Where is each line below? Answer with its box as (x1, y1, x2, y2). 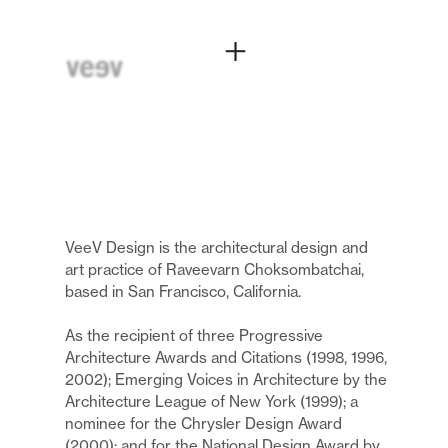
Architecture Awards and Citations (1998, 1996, (64, 348, 387, 368)
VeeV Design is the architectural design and (64, 238, 368, 258)
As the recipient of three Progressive (64, 326, 323, 346)
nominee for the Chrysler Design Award (64, 414, 342, 434)
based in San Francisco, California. (64, 282, 301, 302)
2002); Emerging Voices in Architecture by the (64, 370, 387, 390)
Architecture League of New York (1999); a (64, 392, 358, 412)
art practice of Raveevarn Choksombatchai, (64, 260, 364, 280)
